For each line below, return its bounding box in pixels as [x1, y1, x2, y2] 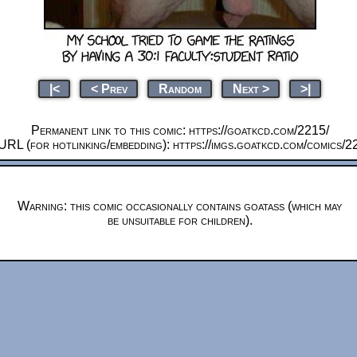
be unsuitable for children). [107, 213, 253, 227]
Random [158, 81, 202, 96]
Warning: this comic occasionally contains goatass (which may [18, 198, 342, 213]
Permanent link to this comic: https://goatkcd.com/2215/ [30, 123, 329, 137]
